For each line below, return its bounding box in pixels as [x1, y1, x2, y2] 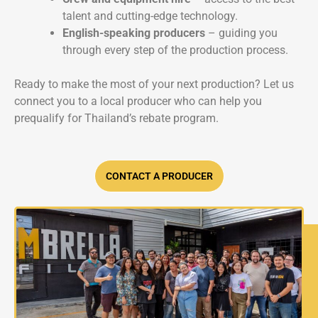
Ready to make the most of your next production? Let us [14, 77, 294, 91]
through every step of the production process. [62, 43, 288, 57]
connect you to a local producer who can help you [14, 94, 262, 108]
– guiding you [205, 26, 278, 40]
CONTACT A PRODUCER [105, 170, 213, 182]
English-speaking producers [62, 26, 205, 40]
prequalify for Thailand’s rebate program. [14, 111, 219, 125]
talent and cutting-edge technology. [62, 9, 238, 23]
